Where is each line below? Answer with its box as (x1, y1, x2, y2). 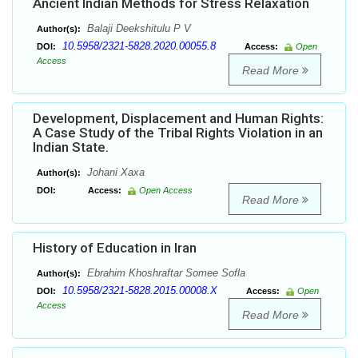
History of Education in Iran (33, 240, 197, 257)
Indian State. (33, 139, 109, 156)
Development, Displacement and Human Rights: (33, 110, 324, 127)
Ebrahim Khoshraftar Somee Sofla (84, 267, 245, 280)
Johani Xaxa (84, 166, 145, 179)
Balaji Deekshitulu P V (84, 22, 191, 35)
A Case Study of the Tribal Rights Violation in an (33, 125, 323, 141)
